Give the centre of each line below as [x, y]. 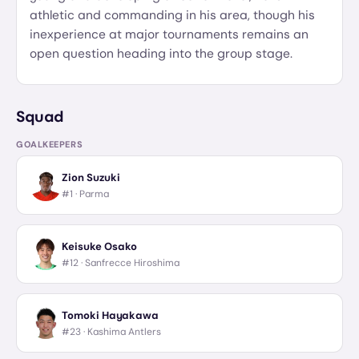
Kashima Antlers [124, 331]
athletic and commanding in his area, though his [172, 15]
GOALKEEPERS [50, 144]
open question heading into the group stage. [161, 54]
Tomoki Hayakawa [110, 315]
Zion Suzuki [91, 177]
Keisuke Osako [99, 246]
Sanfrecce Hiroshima [132, 262]
